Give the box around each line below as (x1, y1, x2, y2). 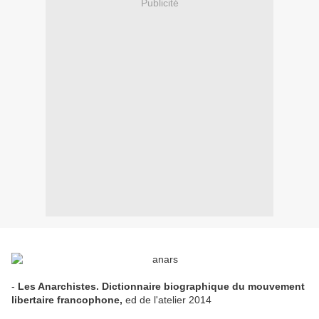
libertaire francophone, (11, 294, 125, 306)
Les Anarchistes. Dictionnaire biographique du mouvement (18, 281, 305, 293)
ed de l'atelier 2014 (125, 294, 211, 306)
